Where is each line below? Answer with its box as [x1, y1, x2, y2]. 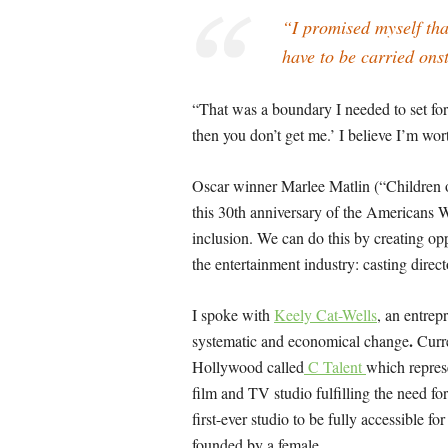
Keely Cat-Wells [274, 303, 377, 325]
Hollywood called [192, 355, 304, 377]
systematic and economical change [192, 329, 409, 351]
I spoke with [192, 303, 274, 325]
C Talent [304, 355, 366, 377]
